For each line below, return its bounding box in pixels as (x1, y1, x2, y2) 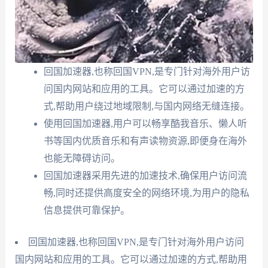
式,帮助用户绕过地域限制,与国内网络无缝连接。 (43, 101, 249, 112)
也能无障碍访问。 (43, 153, 120, 164)
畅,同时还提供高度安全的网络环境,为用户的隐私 (43, 188, 249, 199)
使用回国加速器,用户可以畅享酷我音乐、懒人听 (43, 118, 247, 129)
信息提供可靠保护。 (43, 205, 130, 216)
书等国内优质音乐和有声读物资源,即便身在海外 (43, 136, 247, 147)
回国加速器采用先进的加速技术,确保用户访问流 (43, 170, 247, 181)
